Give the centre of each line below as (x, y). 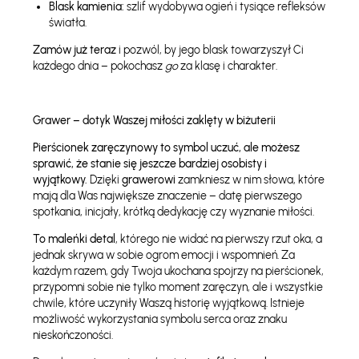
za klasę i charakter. (227, 66)
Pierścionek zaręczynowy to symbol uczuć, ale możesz (166, 148)
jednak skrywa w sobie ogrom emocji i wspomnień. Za (163, 255)
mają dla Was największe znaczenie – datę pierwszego (167, 196)
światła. (67, 23)
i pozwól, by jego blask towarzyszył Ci (210, 50)
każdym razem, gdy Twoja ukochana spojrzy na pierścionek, (178, 271)
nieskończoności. (73, 335)
